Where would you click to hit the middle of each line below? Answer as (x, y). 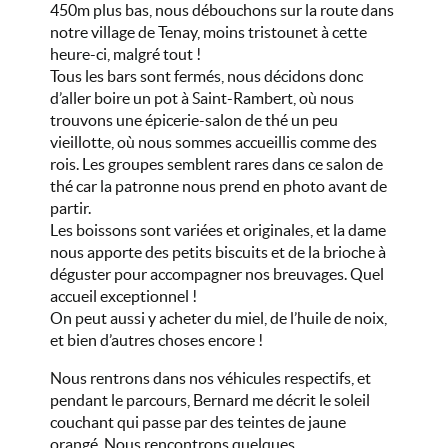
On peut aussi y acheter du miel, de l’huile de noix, (218, 318)
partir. (70, 208)
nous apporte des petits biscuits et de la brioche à (218, 252)
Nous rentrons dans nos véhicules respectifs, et (210, 378)
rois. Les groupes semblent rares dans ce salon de (216, 164)
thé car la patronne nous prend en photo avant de (218, 186)
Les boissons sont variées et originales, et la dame (218, 230)
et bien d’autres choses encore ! (156, 340)
